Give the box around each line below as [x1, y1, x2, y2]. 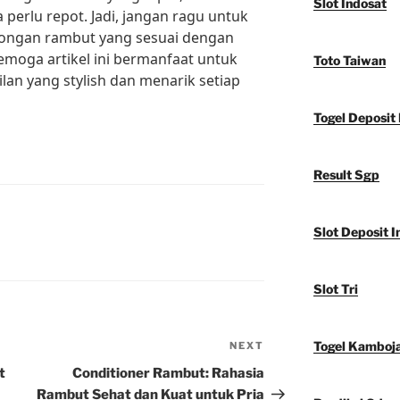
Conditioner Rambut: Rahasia [72, 365, 265, 382]
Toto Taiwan [312, 53, 386, 69]
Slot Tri [312, 281, 358, 297]
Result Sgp [312, 167, 379, 183]
